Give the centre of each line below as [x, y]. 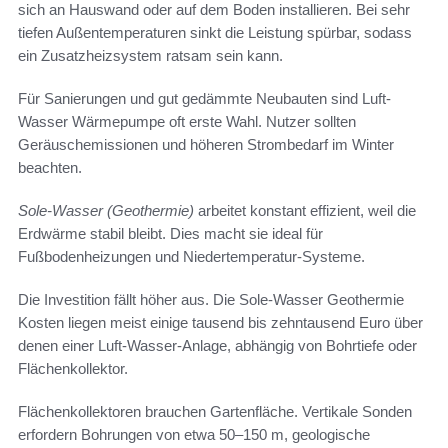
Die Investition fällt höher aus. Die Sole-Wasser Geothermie [211, 300]
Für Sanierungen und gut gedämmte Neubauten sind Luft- [204, 99]
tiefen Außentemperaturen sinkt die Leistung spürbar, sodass [215, 33]
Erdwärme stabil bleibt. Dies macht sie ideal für [170, 234]
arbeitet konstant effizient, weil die [305, 211]
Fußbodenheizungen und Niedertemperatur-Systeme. [191, 257]
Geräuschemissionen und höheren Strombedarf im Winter [206, 145]
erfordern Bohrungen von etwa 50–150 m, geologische [194, 435]
